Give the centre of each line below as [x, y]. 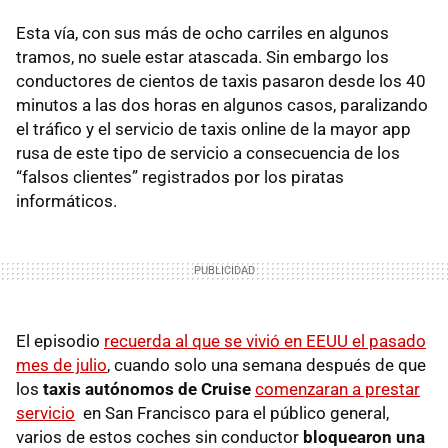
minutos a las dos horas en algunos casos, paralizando [222, 104]
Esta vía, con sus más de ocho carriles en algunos [202, 32]
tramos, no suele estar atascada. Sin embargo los [202, 56]
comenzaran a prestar [337, 388]
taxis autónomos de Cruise [145, 388]
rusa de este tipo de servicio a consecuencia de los [208, 152]
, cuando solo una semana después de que [266, 364]
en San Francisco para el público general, [232, 412]
